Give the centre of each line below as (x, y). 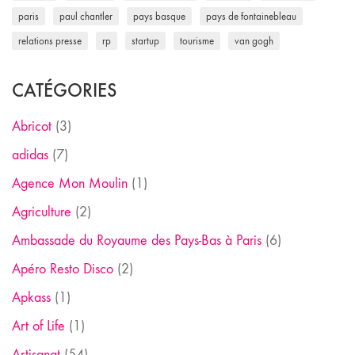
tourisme (197, 41)
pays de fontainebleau (251, 17)
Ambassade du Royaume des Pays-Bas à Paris (137, 241)
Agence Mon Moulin (70, 184)
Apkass (31, 298)
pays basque (159, 17)
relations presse (50, 41)
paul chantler (86, 17)
